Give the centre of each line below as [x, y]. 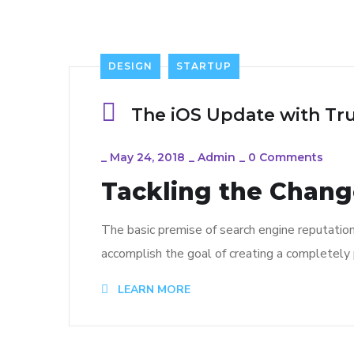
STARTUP [204, 66]
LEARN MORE [153, 290]
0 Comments [286, 157]
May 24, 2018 [147, 157]
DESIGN [130, 66]
